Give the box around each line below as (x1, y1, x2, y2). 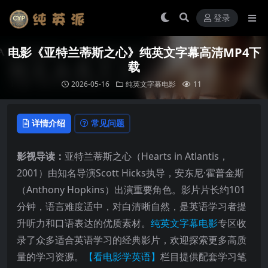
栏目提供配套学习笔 (160, 249, 246, 263)
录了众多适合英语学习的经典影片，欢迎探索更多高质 (17, 233, 246, 246)
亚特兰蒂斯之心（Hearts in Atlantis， (65, 149, 229, 163)
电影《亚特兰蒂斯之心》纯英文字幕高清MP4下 (7, 44, 261, 60)
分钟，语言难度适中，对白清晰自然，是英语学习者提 (17, 199, 246, 213)
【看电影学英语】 (84, 249, 160, 263)
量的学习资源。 (17, 249, 84, 263)
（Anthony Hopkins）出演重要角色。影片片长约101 (17, 182, 245, 196)
